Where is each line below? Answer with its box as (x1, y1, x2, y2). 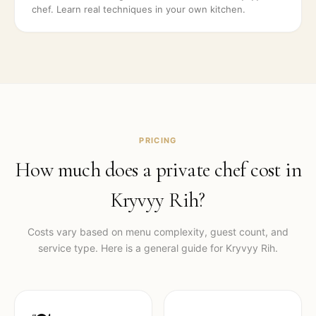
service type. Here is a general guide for (38, 242, 226, 254)
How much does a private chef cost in (14, 157, 302, 182)
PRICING (139, 135, 177, 145)
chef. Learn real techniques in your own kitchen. (32, 4, 245, 15)
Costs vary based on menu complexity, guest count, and (28, 226, 288, 238)
